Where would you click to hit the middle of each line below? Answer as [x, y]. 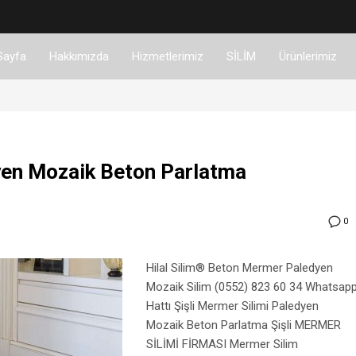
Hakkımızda [79, 56]
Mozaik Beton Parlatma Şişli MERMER [244, 325]
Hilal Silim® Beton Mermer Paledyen [240, 268]
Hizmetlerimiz [167, 56]
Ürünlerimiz [308, 56]
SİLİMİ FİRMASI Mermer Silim [222, 344]
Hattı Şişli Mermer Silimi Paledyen [232, 306]
